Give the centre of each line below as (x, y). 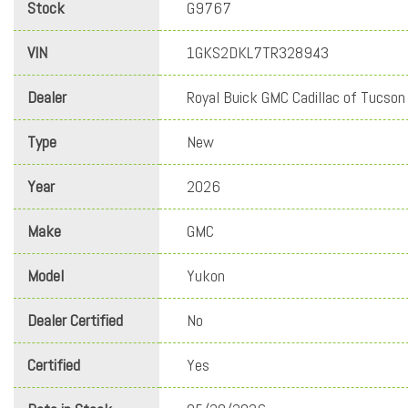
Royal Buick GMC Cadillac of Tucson (296, 97)
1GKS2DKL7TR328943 (258, 53)
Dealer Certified (75, 321)
